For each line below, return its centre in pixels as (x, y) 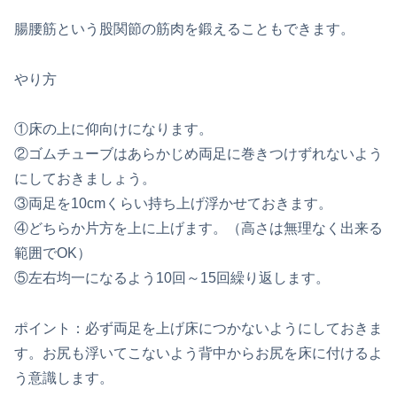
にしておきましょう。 (85, 179)
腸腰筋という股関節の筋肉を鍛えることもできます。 (184, 28)
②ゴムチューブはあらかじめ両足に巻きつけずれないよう (198, 154)
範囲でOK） (53, 253)
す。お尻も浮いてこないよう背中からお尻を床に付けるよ (198, 354)
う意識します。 (64, 378)
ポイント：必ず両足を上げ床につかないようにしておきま (198, 329)
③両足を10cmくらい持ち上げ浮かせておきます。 (173, 204)
